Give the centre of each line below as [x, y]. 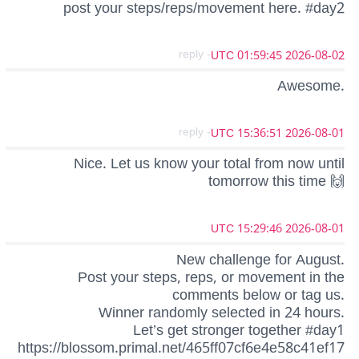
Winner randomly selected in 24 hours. [222, 312]
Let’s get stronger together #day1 [239, 330]
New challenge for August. [260, 259]
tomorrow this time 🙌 [276, 182]
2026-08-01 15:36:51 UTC [315, 134]
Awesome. [311, 86]
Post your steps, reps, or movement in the [211, 277]
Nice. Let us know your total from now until [209, 164]
